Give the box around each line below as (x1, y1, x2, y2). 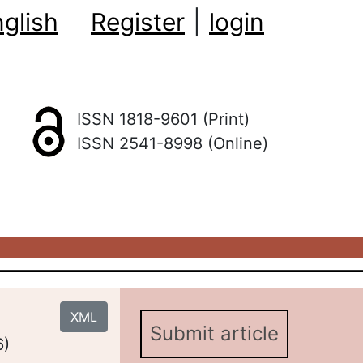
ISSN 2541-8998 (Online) (77, 134, 268, 153)
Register (91, 7, 185, 36)
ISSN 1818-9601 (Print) (77, 109, 250, 129)
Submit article (150, 322, 279, 345)
